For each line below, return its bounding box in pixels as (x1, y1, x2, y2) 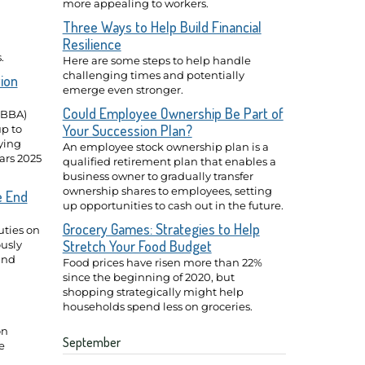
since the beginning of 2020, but (62, 270, 235, 284)
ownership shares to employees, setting (62, 183, 272, 197)
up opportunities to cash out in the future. (62, 198, 284, 212)
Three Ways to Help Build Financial (62, 18, 262, 36)
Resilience (62, 35, 121, 53)
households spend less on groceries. (62, 299, 253, 313)
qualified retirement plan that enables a (62, 154, 276, 168)
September (62, 333, 121, 350)
